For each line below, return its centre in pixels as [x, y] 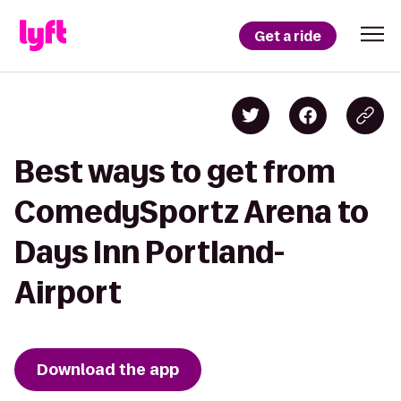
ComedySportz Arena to [192, 212]
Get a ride [288, 36]
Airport [68, 292]
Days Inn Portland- [149, 252]
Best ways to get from [175, 171]
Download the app [108, 370]
